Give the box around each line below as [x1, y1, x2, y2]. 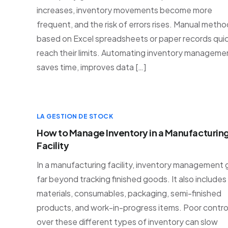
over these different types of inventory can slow [37, 216, 218, 227]
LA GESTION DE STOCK [37, 112, 113, 120]
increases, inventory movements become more [37, 5, 212, 15]
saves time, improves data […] [37, 62, 146, 72]
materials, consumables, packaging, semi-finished [37, 188, 221, 198]
